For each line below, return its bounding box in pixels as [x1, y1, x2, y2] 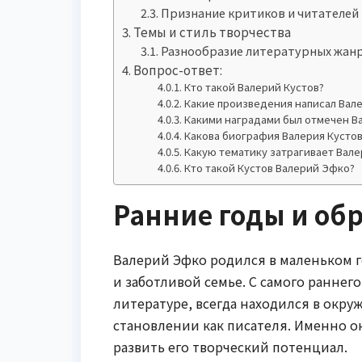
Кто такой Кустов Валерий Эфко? [184, 159, 356, 175]
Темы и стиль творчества [133, 22, 292, 40]
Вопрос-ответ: [133, 60, 223, 78]
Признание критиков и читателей [160, 3, 359, 21]
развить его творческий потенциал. [113, 336, 347, 356]
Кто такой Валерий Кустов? [184, 78, 325, 95]
